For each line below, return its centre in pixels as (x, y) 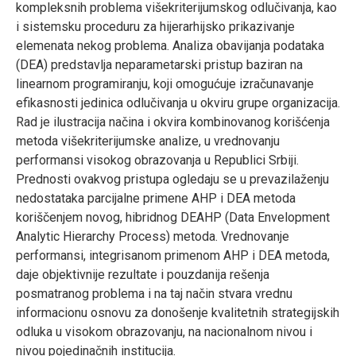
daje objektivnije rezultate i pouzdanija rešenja (143, 274)
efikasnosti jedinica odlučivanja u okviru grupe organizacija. (178, 103)
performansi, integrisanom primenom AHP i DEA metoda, (173, 255)
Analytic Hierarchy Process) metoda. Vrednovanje (153, 236)
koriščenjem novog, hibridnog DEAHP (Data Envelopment (173, 217)
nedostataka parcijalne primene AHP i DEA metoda (156, 198)
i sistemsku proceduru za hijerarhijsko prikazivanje (155, 26)
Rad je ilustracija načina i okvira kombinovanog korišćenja (173, 122)
